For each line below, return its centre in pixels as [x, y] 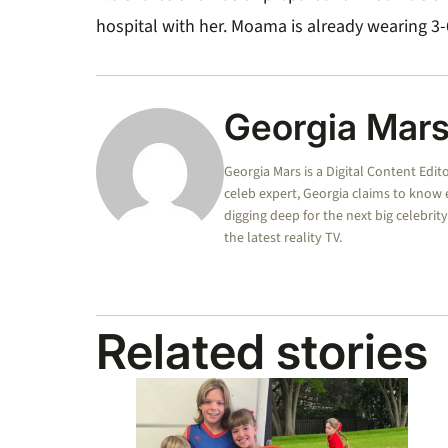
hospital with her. [163, 26]
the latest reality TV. [283, 237]
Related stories [262, 351]
